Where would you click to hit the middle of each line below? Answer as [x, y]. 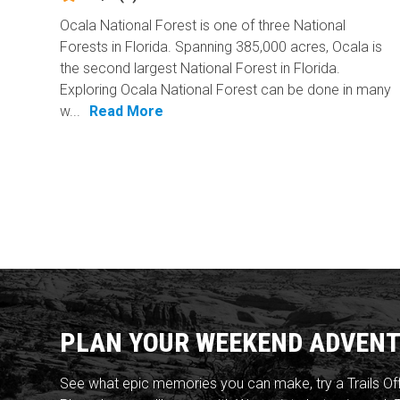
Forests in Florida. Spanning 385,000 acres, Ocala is [221, 46]
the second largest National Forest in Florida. [200, 68]
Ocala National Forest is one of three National [203, 25]
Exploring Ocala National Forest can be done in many [226, 89]
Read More [127, 111]
